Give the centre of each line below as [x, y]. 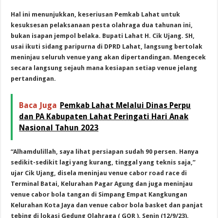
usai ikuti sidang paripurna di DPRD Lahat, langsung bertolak [107, 46]
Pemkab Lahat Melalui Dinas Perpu [126, 105]
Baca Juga [38, 105]
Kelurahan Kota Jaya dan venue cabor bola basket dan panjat [107, 205]
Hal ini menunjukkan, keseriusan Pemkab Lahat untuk [96, 14]
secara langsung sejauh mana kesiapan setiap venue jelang [104, 68]
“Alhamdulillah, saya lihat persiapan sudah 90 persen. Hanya [105, 151]
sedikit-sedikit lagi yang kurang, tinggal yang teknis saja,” [103, 162]
